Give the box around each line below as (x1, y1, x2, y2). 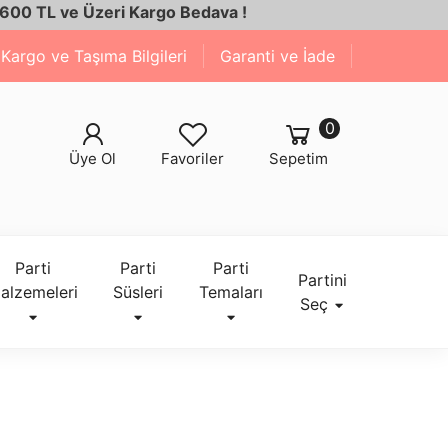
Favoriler (161, 149, 225, 168)
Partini (297, 270, 347, 290)
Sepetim (268, 149, 328, 168)
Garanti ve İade (220, 46, 335, 66)
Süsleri (113, 282, 164, 302)
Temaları (198, 282, 263, 302)
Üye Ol (69, 149, 117, 168)
